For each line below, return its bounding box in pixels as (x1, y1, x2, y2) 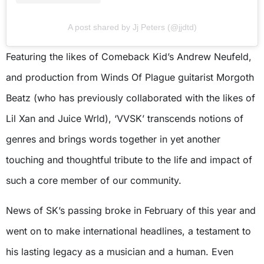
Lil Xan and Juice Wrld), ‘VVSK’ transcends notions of (6, 112, 243, 124)
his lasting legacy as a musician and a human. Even (6, 245, 233, 258)
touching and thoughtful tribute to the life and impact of (6, 153, 252, 166)
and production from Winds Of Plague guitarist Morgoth (6, 71, 254, 83)
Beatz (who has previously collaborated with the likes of (6, 91, 255, 104)
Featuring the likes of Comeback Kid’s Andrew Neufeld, (6, 50, 252, 62)
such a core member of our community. (6, 174, 181, 186)
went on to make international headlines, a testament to (6, 225, 251, 237)
